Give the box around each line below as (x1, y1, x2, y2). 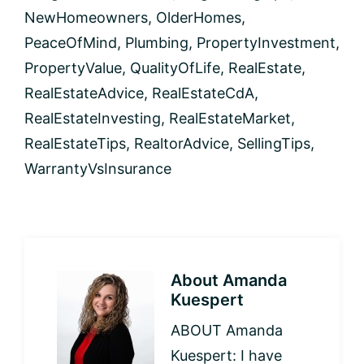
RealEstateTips (24, 134, 126, 152)
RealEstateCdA (152, 84, 254, 102)
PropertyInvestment (197, 33, 336, 51)
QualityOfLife (130, 58, 220, 76)
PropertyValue (24, 58, 122, 76)
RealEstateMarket (169, 109, 291, 127)
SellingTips (237, 134, 310, 152)
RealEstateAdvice (24, 84, 144, 102)
